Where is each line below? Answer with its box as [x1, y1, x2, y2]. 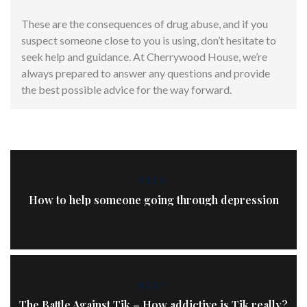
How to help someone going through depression [28, 192, 279, 207]
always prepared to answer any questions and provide [21, 66, 270, 79]
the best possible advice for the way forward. [21, 82, 232, 96]
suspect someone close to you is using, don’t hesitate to [21, 33, 276, 47]
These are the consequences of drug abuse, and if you [21, 16, 268, 30]
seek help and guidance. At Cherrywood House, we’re [21, 49, 267, 63]
